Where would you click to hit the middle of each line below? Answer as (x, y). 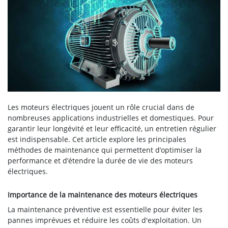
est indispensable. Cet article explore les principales (97, 139)
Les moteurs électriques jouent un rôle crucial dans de (101, 107)
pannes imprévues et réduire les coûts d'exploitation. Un (105, 220)
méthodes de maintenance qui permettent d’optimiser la (105, 150)
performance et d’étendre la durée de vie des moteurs (100, 161)
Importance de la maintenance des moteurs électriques (103, 195)
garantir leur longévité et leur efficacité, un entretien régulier (112, 129)
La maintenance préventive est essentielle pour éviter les (105, 210)
